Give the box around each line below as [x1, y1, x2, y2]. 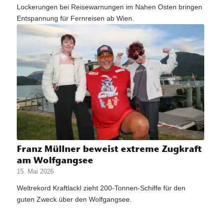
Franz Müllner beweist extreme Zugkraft [16, 143, 202, 154]
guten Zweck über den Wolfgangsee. [16, 195, 132, 203]
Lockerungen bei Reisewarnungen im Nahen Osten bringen [16, 3, 202, 11]
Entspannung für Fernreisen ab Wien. [16, 14, 134, 23]
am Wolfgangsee [16, 154, 93, 166]
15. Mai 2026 [16, 168, 54, 175]
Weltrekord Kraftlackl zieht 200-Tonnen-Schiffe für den [16, 184, 185, 192]
